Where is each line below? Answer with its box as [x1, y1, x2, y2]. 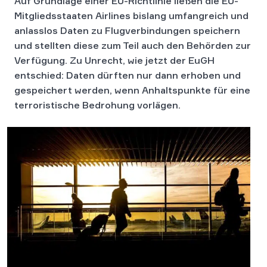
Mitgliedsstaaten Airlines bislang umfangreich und [14, 10, 249, 21]
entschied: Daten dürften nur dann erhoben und [14, 69, 241, 81]
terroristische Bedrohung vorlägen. [14, 99, 181, 111]
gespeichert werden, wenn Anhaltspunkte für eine [14, 84, 250, 96]
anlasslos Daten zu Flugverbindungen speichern [14, 24, 240, 36]
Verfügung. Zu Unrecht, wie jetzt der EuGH [14, 54, 215, 66]
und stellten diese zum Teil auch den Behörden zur [14, 39, 251, 51]
